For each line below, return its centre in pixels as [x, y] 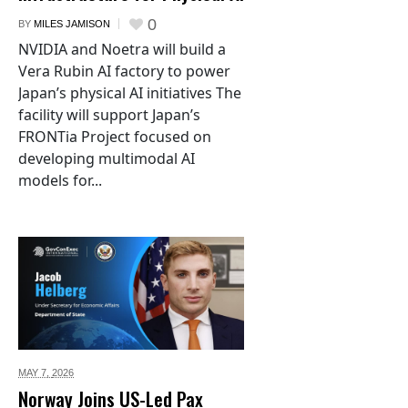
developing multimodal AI [107, 159]
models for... [60, 181]
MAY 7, [35, 373]
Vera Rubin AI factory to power [124, 71]
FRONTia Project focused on [115, 137]
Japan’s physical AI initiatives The [130, 93]
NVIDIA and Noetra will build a [122, 50]
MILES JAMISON [72, 24]
